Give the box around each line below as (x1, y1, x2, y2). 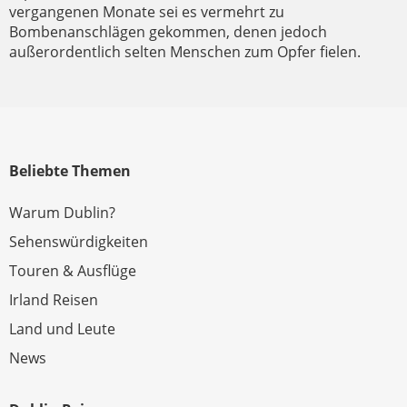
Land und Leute (9, 319, 115, 339)
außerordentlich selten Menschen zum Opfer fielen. (9, 42, 361, 62)
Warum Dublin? (9, 203, 115, 223)
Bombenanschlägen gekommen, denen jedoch (9, 22, 327, 42)
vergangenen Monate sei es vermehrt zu (9, 2, 284, 22)
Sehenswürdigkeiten (9, 232, 148, 252)
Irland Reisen (9, 290, 98, 310)
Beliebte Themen (9, 161, 131, 181)
